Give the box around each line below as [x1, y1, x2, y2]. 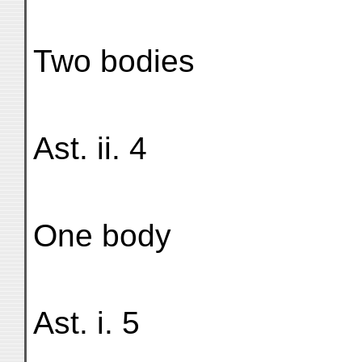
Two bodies [33, 44, 195, 78]
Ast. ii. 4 [33, 131, 147, 166]
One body [33, 218, 171, 253]
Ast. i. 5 [33, 305, 140, 340]
